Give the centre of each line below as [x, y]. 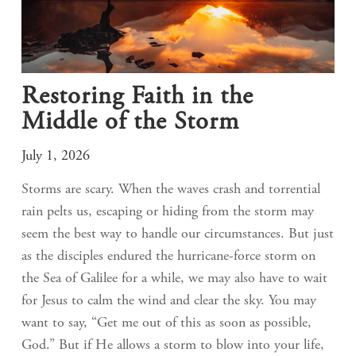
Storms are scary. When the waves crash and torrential [171, 190]
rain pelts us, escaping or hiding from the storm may [168, 212]
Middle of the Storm [130, 123]
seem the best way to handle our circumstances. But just [178, 234]
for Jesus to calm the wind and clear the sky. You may [169, 301]
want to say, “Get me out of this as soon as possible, [166, 323]
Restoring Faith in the [137, 97]
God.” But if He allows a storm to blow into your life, [173, 345]
